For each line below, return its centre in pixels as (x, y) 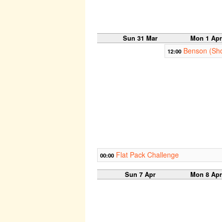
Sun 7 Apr (140, 174)
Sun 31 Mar (140, 38)
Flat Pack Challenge (147, 154)
